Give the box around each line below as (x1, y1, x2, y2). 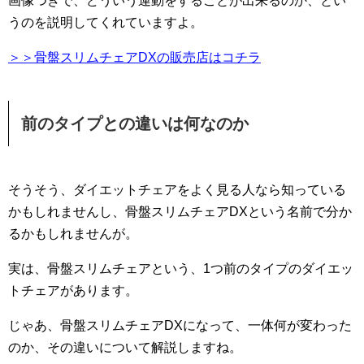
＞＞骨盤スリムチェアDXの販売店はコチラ (8, 50, 261, 64)
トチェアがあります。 (8, 283, 138, 297)
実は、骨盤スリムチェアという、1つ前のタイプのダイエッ (8, 261, 353, 275)
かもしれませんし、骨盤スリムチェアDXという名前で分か (8, 204, 352, 219)
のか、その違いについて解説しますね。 (8, 340, 242, 354)
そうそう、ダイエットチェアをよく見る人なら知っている (8, 182, 346, 197)
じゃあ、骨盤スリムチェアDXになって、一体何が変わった (8, 318, 352, 332)
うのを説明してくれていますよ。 (8, 15, 203, 29)
